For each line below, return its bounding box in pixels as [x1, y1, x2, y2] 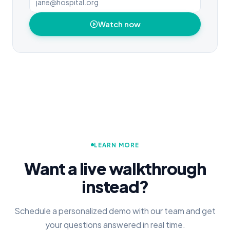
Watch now [98, 19, 141, 29]
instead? [81, 176, 149, 197]
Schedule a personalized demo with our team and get [14, 205, 216, 216]
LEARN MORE [94, 141, 139, 149]
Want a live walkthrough [24, 158, 206, 179]
